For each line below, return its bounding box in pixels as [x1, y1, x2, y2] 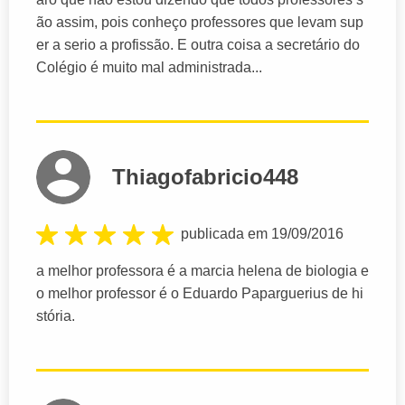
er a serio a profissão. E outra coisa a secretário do [36, 36, 360, 52]
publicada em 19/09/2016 [181, 225, 344, 241]
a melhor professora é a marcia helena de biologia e [36, 262, 369, 278]
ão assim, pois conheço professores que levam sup [36, 14, 363, 30]
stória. [36, 307, 75, 324]
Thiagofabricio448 [112, 164, 298, 189]
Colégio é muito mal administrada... [36, 59, 262, 75]
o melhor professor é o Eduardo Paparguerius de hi [36, 285, 363, 301]
